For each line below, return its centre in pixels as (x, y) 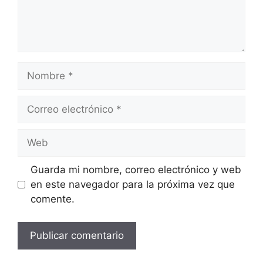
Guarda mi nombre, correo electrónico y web (136, 170)
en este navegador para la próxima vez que (132, 184)
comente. (52, 199)
